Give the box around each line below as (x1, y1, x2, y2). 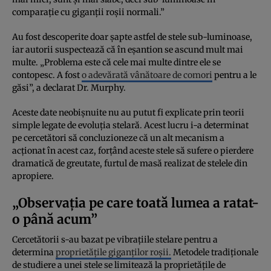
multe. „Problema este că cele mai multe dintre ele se (12, 56, 221, 68)
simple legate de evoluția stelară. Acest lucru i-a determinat (12, 119, 249, 131)
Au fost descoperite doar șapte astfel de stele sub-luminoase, (12, 31, 252, 42)
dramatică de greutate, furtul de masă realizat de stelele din (12, 157, 247, 169)
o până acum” (12, 211, 97, 227)
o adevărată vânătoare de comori (82, 69, 212, 80)
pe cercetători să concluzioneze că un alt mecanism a (12, 132, 224, 143)
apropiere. (12, 170, 54, 181)
